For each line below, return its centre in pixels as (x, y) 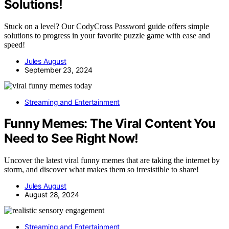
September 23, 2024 (59, 70)
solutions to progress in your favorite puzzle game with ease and (107, 35)
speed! (15, 44)
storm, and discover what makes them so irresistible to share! (101, 170)
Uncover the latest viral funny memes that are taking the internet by (112, 161)
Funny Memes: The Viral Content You (110, 124)
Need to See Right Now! (71, 139)
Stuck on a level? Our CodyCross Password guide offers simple (107, 26)
